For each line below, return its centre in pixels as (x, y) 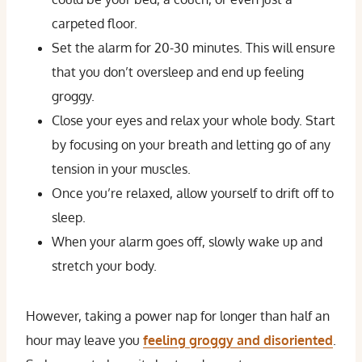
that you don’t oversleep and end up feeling (178, 72)
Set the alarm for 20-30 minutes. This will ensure (194, 48)
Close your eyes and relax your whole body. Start (194, 120)
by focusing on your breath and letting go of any (191, 145)
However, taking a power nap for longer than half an (178, 316)
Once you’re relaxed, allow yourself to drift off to (193, 193)
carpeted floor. (95, 23)
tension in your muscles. (121, 169)
